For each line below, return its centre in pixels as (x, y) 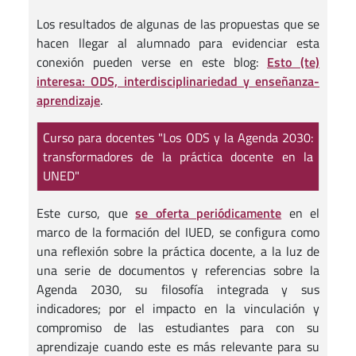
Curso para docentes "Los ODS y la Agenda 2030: (178, 137)
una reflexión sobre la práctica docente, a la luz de (178, 251)
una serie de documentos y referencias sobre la (178, 270)
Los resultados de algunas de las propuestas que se (178, 23)
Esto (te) (293, 62)
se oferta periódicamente (209, 213)
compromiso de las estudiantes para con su (178, 327)
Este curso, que (86, 213)
